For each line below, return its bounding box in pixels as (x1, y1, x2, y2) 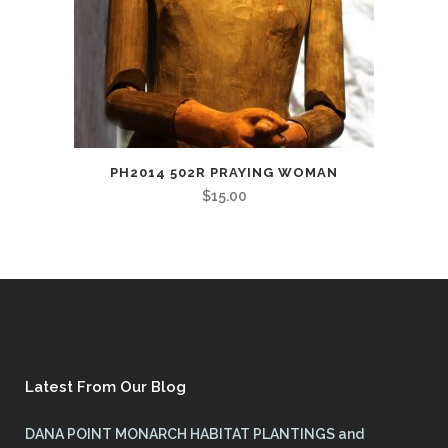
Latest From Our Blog (25, 377, 186, 396)
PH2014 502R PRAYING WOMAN (110, 164, 338, 180)
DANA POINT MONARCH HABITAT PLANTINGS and (25, 425, 364, 442)
